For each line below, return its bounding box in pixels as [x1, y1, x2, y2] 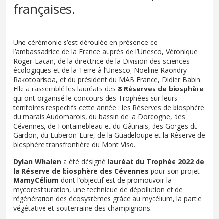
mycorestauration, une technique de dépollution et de [13, 185, 183, 195]
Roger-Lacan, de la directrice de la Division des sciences [13, 56, 190, 66]
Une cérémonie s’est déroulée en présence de [13, 38, 158, 47]
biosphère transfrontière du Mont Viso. [13, 140, 135, 150]
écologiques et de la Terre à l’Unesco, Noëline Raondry [13, 66, 187, 75]
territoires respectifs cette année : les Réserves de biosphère [13, 103, 204, 112]
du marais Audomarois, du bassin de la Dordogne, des [13, 112, 185, 122]
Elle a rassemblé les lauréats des [13, 84, 118, 94]
